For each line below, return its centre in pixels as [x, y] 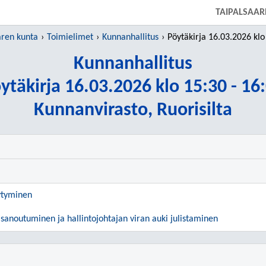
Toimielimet [70, 37]
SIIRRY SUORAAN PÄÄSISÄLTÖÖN [133, 9]
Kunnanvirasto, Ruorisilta [133, 110]
